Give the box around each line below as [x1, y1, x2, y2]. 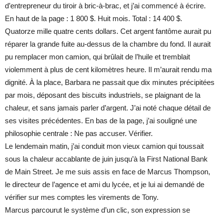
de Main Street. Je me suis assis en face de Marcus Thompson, [5, 167, 210, 176]
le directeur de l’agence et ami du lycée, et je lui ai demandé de [5, 180, 204, 189]
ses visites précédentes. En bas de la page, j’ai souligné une [5, 116, 197, 125]
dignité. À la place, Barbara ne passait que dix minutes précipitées [5, 78, 215, 87]
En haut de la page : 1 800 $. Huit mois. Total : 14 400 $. [5, 14, 182, 23]
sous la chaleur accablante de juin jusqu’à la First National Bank [5, 155, 208, 164]
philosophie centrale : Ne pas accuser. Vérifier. [5, 129, 153, 138]
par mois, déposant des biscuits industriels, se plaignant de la [5, 91, 200, 100]
